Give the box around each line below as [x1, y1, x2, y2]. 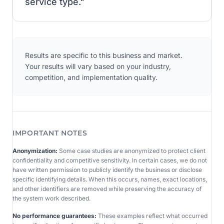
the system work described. [12, 194, 90, 202]
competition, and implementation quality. [25, 72, 157, 81]
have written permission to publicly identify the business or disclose [12, 165, 202, 173]
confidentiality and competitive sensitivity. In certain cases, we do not [12, 156, 207, 164]
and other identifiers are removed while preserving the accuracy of [12, 184, 201, 192]
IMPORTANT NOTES [12, 128, 87, 137]
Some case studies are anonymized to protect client [59, 146, 205, 154]
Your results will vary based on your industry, [25, 61, 171, 70]
